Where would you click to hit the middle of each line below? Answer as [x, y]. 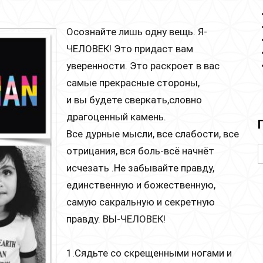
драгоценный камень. [117, 117]
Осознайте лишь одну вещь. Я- [137, 31]
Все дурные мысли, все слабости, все [153, 134]
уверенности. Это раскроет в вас [143, 65]
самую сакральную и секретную [141, 202]
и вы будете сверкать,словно [134, 100]
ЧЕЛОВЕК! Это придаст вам [130, 48]
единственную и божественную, [141, 185]
